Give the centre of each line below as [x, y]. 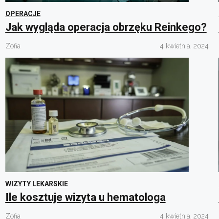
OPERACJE [23, 13]
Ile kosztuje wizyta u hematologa [85, 197]
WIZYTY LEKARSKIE [36, 184]
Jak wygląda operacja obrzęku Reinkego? [106, 27]
